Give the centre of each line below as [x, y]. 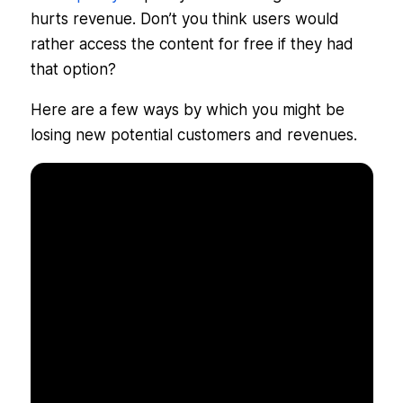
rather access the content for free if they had [192, 45]
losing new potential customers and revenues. [193, 135]
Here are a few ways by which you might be [187, 110]
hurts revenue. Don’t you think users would [184, 19]
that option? [73, 70]
